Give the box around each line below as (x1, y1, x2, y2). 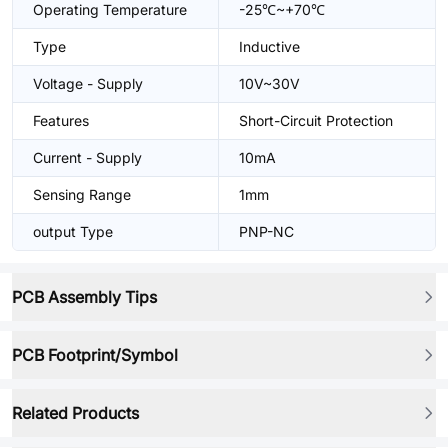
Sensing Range (33, 186, 131, 203)
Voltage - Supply (33, 75, 143, 92)
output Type (33, 223, 113, 240)
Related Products (12, 403, 139, 423)
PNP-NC (239, 223, 294, 240)
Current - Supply (33, 149, 142, 166)
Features (33, 112, 89, 129)
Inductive (239, 38, 300, 55)
